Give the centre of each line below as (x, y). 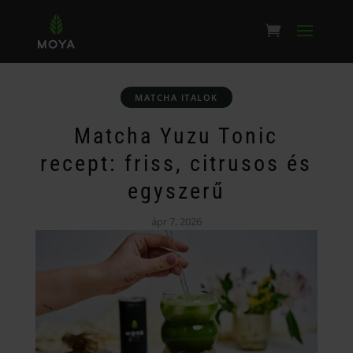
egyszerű (176, 191)
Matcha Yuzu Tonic (176, 136)
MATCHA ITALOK (176, 97)
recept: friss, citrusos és (176, 163)
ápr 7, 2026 (176, 221)
